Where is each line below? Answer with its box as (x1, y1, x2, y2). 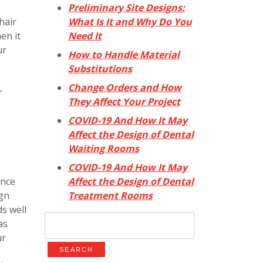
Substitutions (68, 62, 132, 76)
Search (44, 212, 74, 225)
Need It (68, 29, 102, 43)
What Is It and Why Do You (68, 15, 192, 29)
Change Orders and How (68, 81, 181, 95)
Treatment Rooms (68, 189, 153, 203)
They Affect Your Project (68, 95, 180, 109)
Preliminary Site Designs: (68, 1, 185, 15)
